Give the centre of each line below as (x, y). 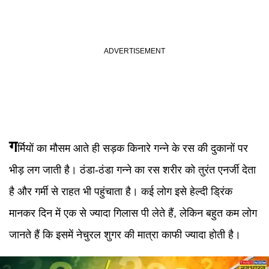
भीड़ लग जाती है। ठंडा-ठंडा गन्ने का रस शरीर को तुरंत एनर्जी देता (132, 170)
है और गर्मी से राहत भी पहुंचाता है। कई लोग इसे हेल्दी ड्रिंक (121, 192)
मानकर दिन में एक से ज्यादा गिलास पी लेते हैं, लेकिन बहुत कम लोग (133, 213)
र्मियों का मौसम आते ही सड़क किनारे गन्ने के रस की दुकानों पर (133, 148)
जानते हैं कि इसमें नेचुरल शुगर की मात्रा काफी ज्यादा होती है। (125, 235)
